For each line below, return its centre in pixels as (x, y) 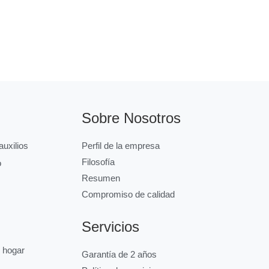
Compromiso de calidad (128, 194)
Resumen (101, 178)
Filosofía (98, 162)
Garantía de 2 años (119, 254)
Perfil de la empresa (120, 145)
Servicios (110, 226)
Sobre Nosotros (131, 118)
